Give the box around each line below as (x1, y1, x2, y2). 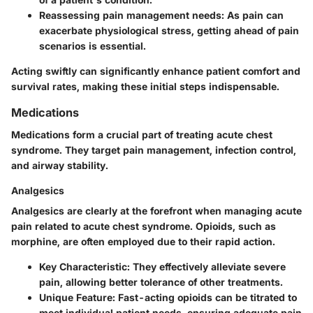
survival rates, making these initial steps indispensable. (11, 80, 279, 92)
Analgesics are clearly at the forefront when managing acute (11, 204, 302, 217)
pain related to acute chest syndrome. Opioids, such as (11, 219, 276, 232)
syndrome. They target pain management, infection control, (11, 143, 296, 156)
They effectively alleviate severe (130, 260, 286, 272)
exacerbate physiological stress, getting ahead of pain (39, 24, 299, 36)
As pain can (224, 8, 284, 21)
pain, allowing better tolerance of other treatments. (39, 275, 283, 288)
